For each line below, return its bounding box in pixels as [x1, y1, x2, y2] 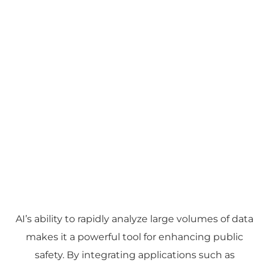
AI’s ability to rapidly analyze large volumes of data [16, 213, 253, 225]
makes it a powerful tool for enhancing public [26, 231, 243, 243]
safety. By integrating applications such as [34, 249, 235, 261]
